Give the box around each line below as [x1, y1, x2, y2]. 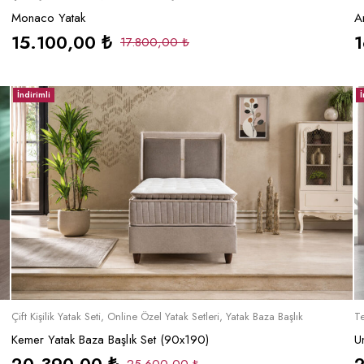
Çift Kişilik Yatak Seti [11, 309, 101, 325]
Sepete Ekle [147, 305, 217, 324]
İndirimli [17, 89, 50, 102]
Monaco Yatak [11, 9, 85, 28]
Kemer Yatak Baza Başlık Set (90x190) [11, 331, 209, 349]
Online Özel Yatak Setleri [107, 309, 219, 325]
